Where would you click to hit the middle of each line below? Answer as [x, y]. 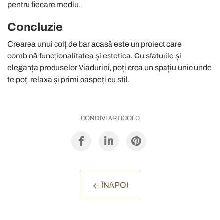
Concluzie [35, 27]
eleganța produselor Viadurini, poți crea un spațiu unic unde [110, 67]
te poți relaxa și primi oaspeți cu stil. [69, 79]
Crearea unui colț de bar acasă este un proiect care [95, 44]
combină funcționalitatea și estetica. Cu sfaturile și [94, 55]
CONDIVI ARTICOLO [110, 118]
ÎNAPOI [114, 185]
